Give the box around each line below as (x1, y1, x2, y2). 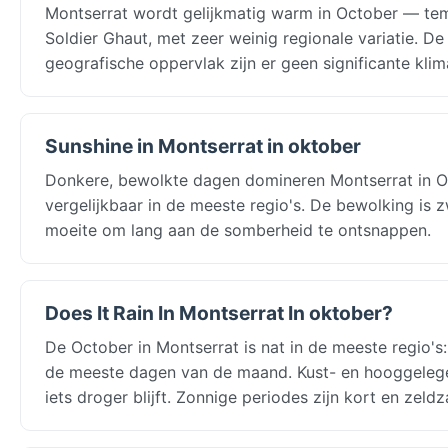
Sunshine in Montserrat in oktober (45, 133, 361, 158)
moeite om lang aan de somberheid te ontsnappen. (45, 219, 431, 240)
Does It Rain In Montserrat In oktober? (45, 300, 393, 325)
